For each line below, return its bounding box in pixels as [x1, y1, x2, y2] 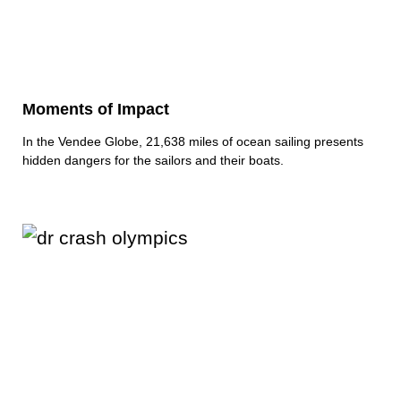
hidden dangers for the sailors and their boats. [22, 152, 284, 167]
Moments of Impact [22, 99, 169, 118]
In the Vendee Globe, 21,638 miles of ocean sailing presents [22, 133, 363, 149]
